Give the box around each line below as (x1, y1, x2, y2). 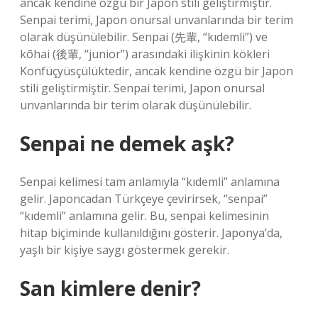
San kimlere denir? (20, 275, 201, 302)
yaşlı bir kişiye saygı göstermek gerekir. (20, 242, 229, 258)
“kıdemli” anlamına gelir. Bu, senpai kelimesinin (20, 208, 269, 224)
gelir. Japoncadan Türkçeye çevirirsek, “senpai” (20, 191, 268, 207)
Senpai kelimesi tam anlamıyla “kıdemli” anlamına (20, 174, 280, 190)
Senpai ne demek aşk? (20, 130, 234, 157)
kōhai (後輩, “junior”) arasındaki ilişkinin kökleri (20, 46, 270, 62)
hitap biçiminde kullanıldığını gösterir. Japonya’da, (20, 225, 283, 241)
